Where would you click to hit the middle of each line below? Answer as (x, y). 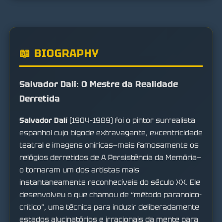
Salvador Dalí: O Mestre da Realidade (99, 84)
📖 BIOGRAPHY (59, 54)
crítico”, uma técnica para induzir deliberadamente (109, 207)
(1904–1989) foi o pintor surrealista (131, 120)
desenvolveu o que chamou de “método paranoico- (111, 194)
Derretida (40, 99)
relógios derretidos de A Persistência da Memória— (110, 157)
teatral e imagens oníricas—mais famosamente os (109, 145)
